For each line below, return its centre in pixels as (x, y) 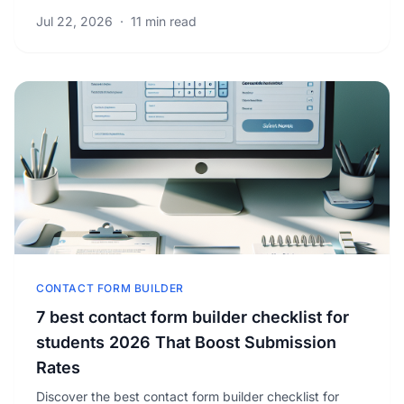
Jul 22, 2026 (74, 21)
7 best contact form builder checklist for (193, 317)
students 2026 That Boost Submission (186, 342)
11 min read (164, 21)
